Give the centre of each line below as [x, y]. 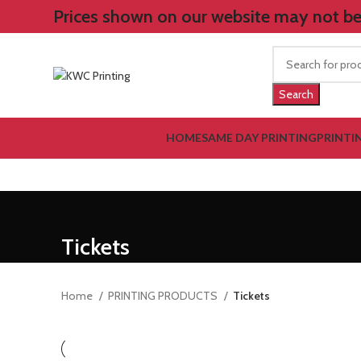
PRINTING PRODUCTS [164, 296]
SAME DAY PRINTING [259, 137]
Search [296, 94]
